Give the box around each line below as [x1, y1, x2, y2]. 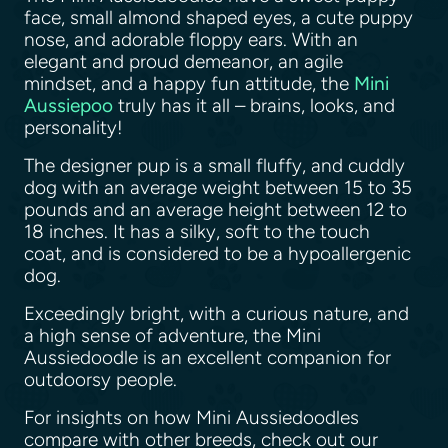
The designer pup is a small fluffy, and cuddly [24, 153, 405, 177]
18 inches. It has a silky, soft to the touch [24, 219, 370, 243]
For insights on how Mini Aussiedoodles [24, 405, 359, 429]
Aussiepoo [24, 93, 113, 117]
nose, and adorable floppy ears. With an [24, 27, 358, 51]
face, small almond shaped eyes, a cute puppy [24, 5, 413, 29]
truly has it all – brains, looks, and [113, 93, 395, 117]
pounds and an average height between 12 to [24, 197, 407, 221]
